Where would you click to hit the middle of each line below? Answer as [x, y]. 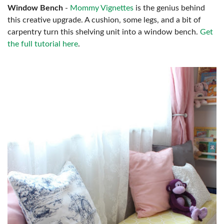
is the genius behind [169, 8]
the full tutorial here [43, 44]
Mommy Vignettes [102, 8]
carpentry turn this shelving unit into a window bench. [104, 32]
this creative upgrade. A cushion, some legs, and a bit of [104, 20]
